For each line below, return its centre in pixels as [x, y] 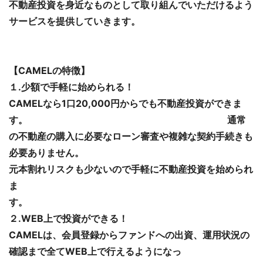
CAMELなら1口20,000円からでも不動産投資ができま [125, 103]
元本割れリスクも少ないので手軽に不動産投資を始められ [131, 169]
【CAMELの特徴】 [49, 70]
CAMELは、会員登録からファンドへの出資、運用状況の [129, 235]
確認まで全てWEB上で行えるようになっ [95, 251]
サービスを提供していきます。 [75, 21]
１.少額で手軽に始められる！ [71, 87]
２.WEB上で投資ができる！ [68, 218]
